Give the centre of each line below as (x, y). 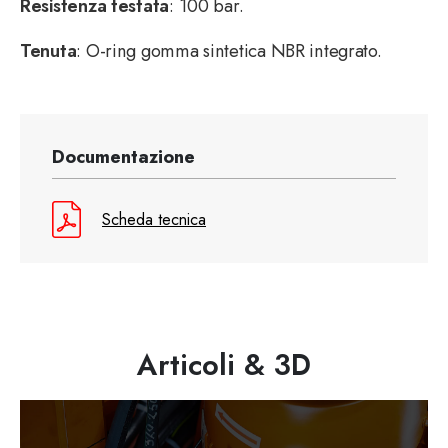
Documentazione (123, 157)
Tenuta (48, 51)
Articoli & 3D (224, 365)
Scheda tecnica (154, 220)
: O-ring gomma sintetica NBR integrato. (229, 51)
